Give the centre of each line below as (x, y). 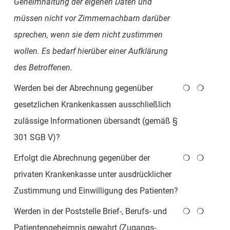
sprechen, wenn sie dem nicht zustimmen (88, 34)
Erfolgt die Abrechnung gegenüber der (82, 158)
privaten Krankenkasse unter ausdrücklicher (92, 174)
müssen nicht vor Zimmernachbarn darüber (92, 18)
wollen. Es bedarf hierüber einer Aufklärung (91, 51)
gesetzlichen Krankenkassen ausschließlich (92, 104)
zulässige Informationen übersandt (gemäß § (95, 121)
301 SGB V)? (37, 137)
